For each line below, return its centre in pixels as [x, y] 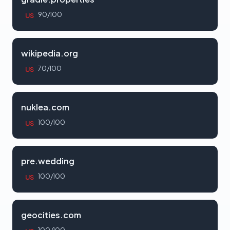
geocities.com [51, 215]
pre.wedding [48, 161]
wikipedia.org [50, 53]
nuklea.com [45, 107]
